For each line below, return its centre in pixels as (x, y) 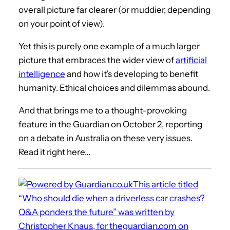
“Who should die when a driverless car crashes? (112, 198)
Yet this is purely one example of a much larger (109, 46)
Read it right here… (54, 152)
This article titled (166, 184)
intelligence (42, 74)
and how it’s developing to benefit (132, 74)
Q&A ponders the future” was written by (97, 212)
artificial (191, 60)
